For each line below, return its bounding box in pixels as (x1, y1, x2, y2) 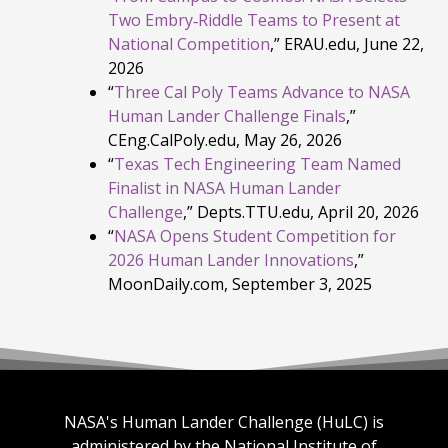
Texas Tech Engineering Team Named (114, 152, 401, 175)
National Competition (108, 32, 270, 55)
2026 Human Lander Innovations (108, 248, 354, 271)
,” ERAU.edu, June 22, (270, 32, 424, 55)
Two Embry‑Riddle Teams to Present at (108, 8, 400, 31)
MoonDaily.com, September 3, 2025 (108, 272, 372, 295)
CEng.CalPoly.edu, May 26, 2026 (108, 128, 342, 151)
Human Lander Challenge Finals (108, 104, 346, 127)
